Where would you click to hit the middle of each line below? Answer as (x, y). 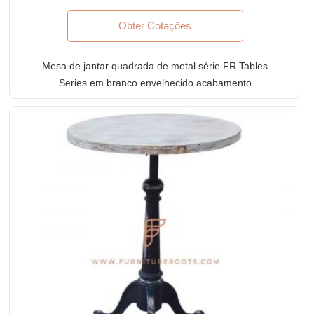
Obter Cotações (155, 25)
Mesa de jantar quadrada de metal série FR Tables (155, 66)
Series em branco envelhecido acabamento (155, 82)
